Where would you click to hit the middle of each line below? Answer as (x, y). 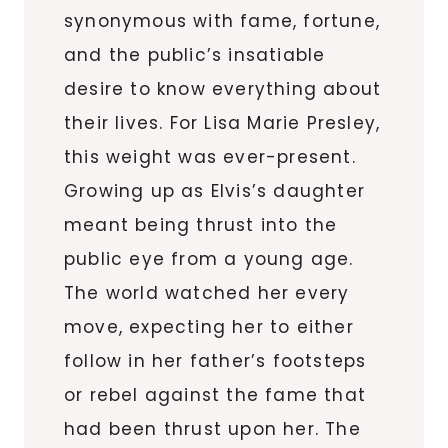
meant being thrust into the (201, 224)
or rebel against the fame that (215, 394)
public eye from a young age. (209, 258)
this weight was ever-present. (210, 156)
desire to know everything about (223, 88)
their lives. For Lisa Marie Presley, (222, 122)
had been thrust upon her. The (212, 428)
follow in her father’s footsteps (215, 360)
